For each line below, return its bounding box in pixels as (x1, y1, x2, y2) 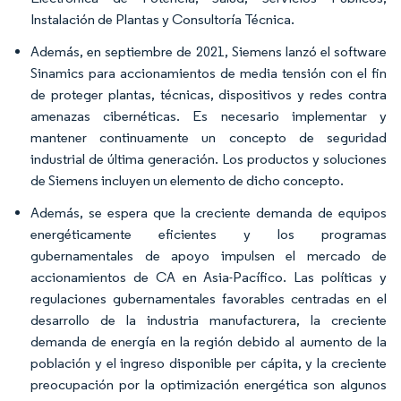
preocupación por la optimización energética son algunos (30, 375, 387, 393)
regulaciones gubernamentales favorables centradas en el (30, 289, 387, 307)
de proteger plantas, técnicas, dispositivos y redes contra (30, 85, 387, 103)
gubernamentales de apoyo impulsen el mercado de (30, 246, 387, 264)
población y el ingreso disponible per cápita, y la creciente (30, 354, 387, 371)
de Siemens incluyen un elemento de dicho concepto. (30, 171, 344, 189)
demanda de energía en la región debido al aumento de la (30, 332, 387, 350)
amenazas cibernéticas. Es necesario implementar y (30, 107, 387, 124)
